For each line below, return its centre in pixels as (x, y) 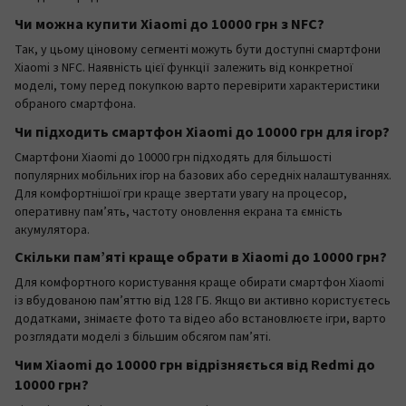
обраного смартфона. (75, 104)
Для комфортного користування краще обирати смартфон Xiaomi (199, 283)
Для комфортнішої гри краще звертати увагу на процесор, (181, 193)
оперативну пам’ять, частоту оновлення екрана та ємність (179, 212)
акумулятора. (52, 230)
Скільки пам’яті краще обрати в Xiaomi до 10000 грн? (201, 258)
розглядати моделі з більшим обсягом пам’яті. (143, 338)
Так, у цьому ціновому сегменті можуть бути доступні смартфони (198, 49)
